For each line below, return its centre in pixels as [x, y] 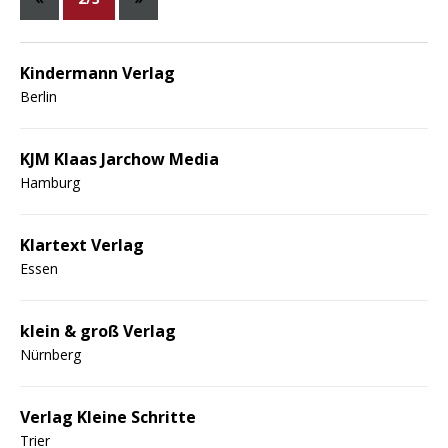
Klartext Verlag [82, 244]
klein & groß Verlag [98, 330]
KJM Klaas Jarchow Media [119, 158]
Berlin [38, 96]
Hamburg [50, 182]
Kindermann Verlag [97, 72]
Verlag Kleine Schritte [108, 416]
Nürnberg [50, 354]
